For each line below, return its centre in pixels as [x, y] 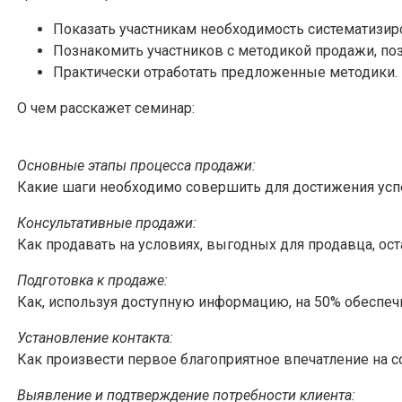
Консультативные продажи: [107, 223]
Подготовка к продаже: [92, 280]
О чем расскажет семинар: [106, 108]
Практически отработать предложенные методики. [225, 72]
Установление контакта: [95, 337]
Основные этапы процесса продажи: [136, 165]
